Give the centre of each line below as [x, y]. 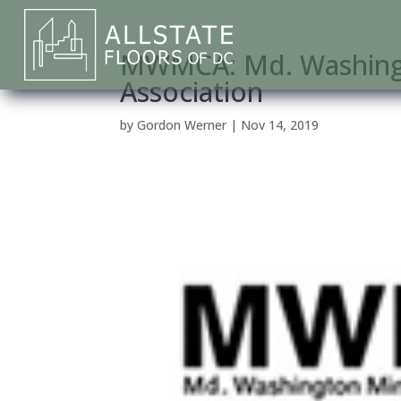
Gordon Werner [182, 125]
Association [192, 92]
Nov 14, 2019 [280, 125]
